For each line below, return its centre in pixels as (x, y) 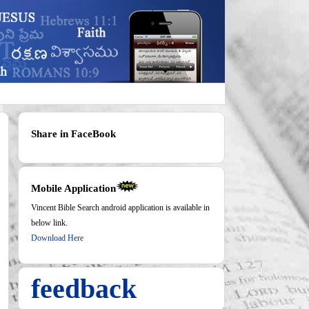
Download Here (57, 238)
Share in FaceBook (73, 134)
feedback (84, 289)
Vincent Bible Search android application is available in (120, 208)
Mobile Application (73, 188)
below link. (49, 223)
